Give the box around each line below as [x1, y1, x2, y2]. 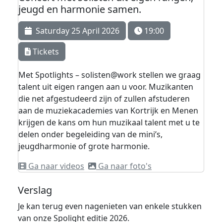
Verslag [18, 183, 52, 197]
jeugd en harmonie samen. [18, 2, 141, 16]
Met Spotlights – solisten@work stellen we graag [18, 69, 201, 80]
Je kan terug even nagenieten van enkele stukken [18, 200, 202, 212]
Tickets [31, 46, 59, 57]
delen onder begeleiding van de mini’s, [18, 128, 163, 140]
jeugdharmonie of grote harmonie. [18, 140, 150, 152]
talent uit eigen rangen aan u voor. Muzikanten [18, 81, 193, 92]
